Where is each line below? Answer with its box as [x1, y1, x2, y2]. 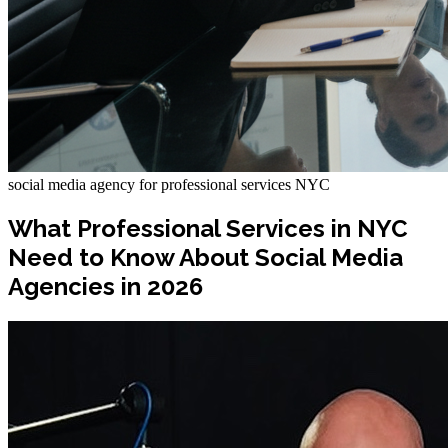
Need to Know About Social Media [8, 242, 403, 272]
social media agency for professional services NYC [8, 176, 330, 193]
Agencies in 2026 [8, 271, 203, 301]
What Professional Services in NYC [8, 213, 408, 243]
